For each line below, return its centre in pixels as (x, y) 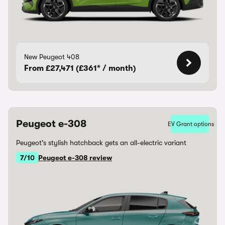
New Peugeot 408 (52, 57)
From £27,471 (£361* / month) (80, 68)
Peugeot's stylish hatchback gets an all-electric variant (101, 143)
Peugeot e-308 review (75, 158)
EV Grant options (191, 124)
